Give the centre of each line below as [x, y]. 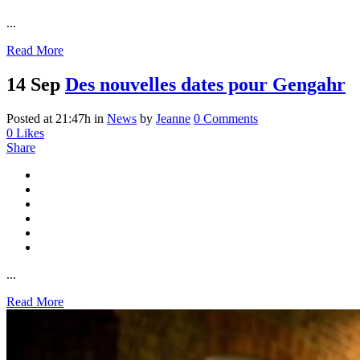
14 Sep [33, 84]
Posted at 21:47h [49, 118]
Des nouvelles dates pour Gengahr [205, 84]
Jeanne [173, 118]
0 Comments [226, 118]
